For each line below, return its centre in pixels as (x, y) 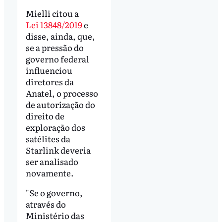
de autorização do (60, 104)
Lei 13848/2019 (54, 24)
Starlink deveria (58, 150)
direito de (45, 115)
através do (46, 204)
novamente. (50, 172)
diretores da (50, 81)
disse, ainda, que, (60, 36)
